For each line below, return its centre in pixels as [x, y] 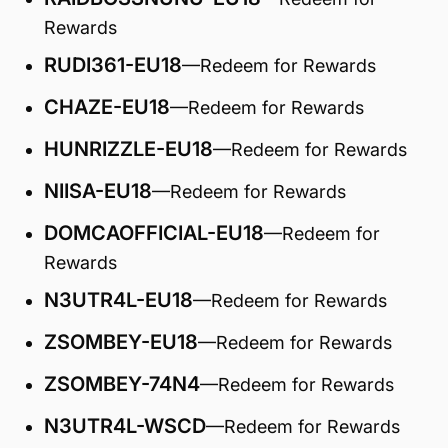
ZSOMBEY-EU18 [121, 342]
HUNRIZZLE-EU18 [128, 149]
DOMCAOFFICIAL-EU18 [154, 233]
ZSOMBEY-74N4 [122, 384]
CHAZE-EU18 [107, 107]
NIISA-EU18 [98, 191]
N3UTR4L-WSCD [125, 426]
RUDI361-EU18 [113, 65]
